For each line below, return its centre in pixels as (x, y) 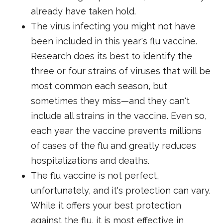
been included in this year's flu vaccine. (114, 41)
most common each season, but (99, 86)
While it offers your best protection (106, 205)
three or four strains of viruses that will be (121, 71)
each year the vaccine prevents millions (116, 130)
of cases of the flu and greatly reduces (114, 145)
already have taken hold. (84, 11)
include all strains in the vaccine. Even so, (119, 115)
